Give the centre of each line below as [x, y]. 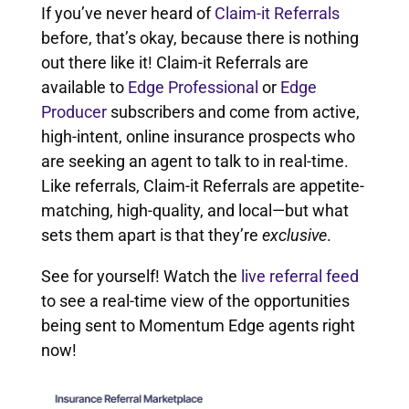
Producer [73, 111]
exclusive [294, 235]
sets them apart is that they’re [151, 235]
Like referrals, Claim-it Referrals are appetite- [202, 185]
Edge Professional [193, 87]
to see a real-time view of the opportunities [195, 300]
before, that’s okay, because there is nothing [199, 37]
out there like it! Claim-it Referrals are [174, 62]
